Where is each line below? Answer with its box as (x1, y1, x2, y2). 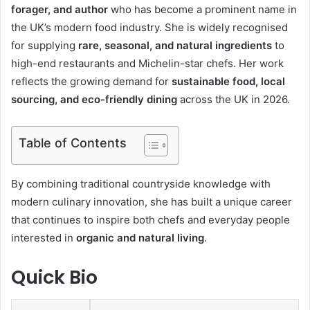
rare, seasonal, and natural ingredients (78, 38, 272, 52)
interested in (11, 230, 76, 244)
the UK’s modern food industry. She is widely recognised (11, 20, 288, 34)
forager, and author (11, 2, 108, 16)
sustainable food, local (172, 74, 285, 88)
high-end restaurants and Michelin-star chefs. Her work (11, 56, 284, 70)
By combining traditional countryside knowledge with (11, 176, 271, 190)
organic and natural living (76, 230, 204, 244)
